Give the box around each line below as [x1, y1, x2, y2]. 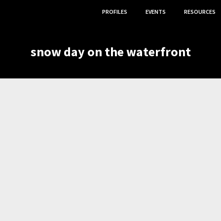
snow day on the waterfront [30, 43, 191, 60]
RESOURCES [184, 8, 216, 15]
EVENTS [146, 8, 166, 15]
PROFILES [102, 8, 127, 15]
